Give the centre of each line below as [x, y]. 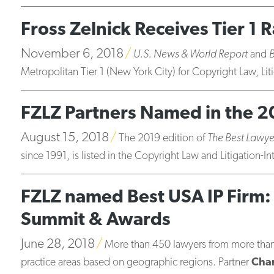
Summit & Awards [95, 220]
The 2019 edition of [163, 139]
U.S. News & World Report [190, 55]
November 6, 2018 [72, 54]
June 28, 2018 [57, 244]
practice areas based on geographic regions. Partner [136, 263]
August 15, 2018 [65, 138]
